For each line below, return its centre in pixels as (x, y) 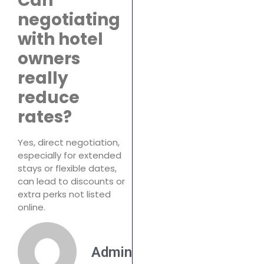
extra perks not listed (64, 194)
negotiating (69, 20)
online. (32, 207)
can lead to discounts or (71, 181)
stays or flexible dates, (67, 169)
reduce (49, 98)
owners (49, 59)
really (43, 78)
